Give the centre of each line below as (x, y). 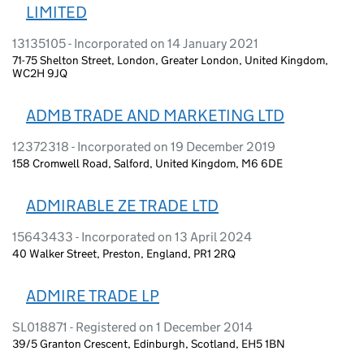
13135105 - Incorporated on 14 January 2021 (135, 43)
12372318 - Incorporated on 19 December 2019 (144, 146)
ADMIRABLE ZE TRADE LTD (122, 205)
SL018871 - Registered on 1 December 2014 (132, 327)
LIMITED (56, 12)
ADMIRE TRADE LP (93, 295)
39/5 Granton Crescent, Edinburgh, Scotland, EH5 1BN (149, 343)
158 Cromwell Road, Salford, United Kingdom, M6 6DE (147, 163)
